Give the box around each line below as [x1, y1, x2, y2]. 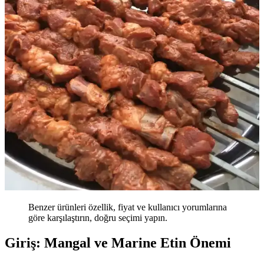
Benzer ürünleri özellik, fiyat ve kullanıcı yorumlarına [28, 202, 227, 213]
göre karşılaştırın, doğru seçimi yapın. [28, 213, 167, 223]
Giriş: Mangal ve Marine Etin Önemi [5, 235, 231, 251]
